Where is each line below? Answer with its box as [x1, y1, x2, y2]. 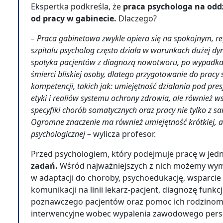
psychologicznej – [31, 128, 91, 139]
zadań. [31, 160, 60, 171]
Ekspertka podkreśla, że [31, 1, 121, 12]
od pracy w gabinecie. [31, 13, 118, 24]
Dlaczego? [118, 13, 159, 24]
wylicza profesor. [91, 128, 158, 139]
